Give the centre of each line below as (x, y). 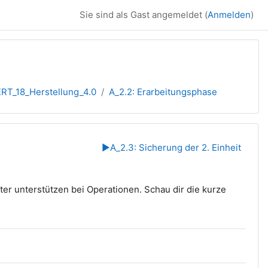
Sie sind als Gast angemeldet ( (144, 15)
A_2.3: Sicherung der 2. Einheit (176, 147)
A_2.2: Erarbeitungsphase (163, 92)
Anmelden (229, 15)
